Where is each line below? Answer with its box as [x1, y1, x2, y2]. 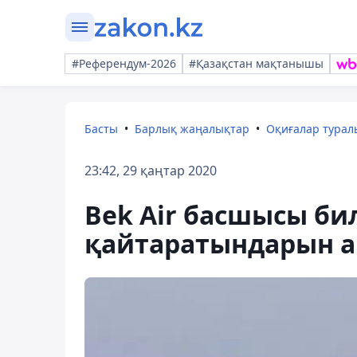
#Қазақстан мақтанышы [189, 56, 324, 71]
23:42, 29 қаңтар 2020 [84, 162, 217, 179]
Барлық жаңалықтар [135, 121, 249, 136]
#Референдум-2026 [72, 56, 176, 71]
